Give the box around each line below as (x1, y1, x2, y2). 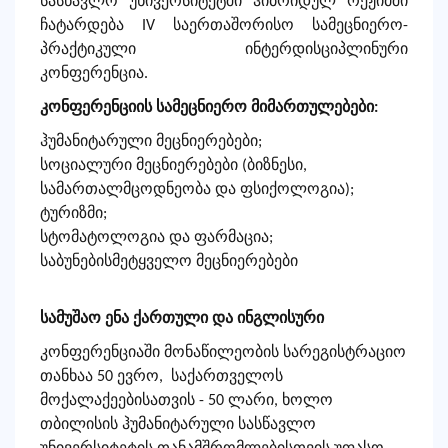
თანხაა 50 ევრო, (40, 369, 171, 386)
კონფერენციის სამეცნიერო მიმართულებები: (40, 100, 378, 117)
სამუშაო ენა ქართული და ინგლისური (40, 311, 324, 328)
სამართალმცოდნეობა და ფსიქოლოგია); (40, 182, 354, 199)
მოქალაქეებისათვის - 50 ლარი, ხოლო (40, 393, 333, 410)
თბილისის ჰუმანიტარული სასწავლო (40, 417, 316, 434)
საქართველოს (171, 369, 283, 386)
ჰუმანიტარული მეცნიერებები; (40, 134, 262, 151)
